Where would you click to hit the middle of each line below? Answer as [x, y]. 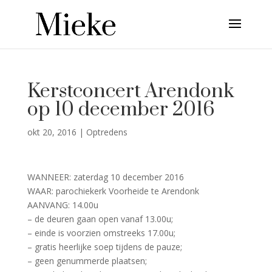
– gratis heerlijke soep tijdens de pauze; [104, 247]
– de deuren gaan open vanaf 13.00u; [100, 219]
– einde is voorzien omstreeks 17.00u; [101, 233]
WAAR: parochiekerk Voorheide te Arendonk [113, 191]
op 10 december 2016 [121, 110]
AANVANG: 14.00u [63, 205]
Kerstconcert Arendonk [131, 91]
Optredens [107, 132]
